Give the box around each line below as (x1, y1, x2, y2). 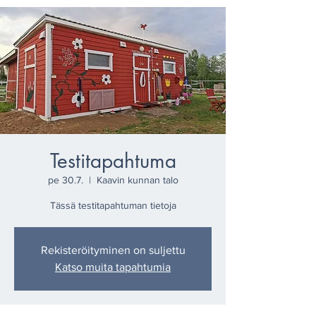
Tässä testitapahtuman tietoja (49, 200, 176, 211)
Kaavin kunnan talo (96, 174, 178, 186)
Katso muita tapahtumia (55, 261, 171, 273)
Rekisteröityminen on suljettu (40, 244, 186, 256)
